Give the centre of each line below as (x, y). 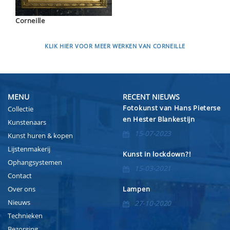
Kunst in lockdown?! (157, 154)
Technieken (25, 216)
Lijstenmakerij (29, 149)
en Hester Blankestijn (159, 119)
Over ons (22, 189)
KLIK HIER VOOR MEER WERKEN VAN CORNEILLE (115, 46)
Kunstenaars (27, 122)
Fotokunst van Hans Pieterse (172, 108)
